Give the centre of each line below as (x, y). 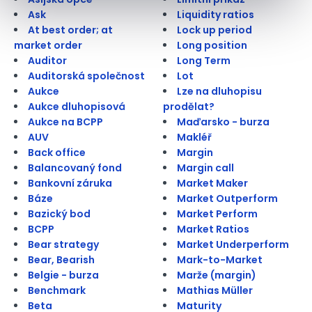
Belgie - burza (63, 275)
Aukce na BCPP (65, 122)
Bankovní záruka (70, 183)
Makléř (194, 137)
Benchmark (57, 290)
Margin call (205, 167)
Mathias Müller (215, 290)
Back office (57, 152)
